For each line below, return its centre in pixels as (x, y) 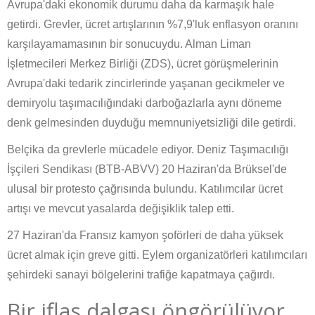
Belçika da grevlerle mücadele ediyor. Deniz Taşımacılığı (148, 150)
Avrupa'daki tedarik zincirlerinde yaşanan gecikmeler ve (146, 84)
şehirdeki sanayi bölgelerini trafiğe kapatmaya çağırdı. (141, 275)
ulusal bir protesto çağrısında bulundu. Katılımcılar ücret (145, 189)
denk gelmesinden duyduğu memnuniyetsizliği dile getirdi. (152, 123)
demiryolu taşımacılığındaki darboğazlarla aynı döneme (144, 103)
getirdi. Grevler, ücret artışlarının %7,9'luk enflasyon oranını (153, 25)
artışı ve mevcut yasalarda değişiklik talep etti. (121, 209)
